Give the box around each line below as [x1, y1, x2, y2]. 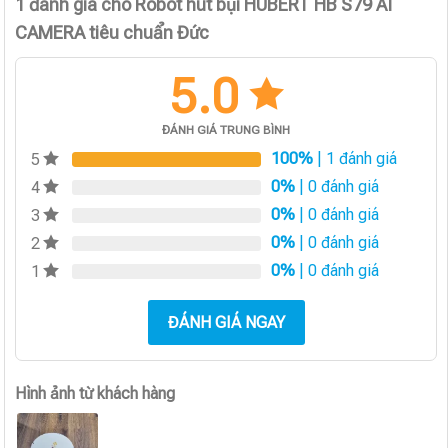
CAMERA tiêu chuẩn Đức [15, 21, 210, 43]
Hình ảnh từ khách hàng [15, 383, 176, 403]
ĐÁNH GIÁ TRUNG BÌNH [162, 122, 291, 137]
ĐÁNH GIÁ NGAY [167, 312, 285, 332]
